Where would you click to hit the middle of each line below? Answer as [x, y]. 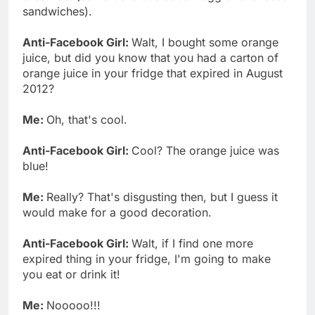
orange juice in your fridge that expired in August [153, 73]
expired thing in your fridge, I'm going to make [147, 258]
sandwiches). [57, 11]
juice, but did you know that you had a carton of [150, 57]
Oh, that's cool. [87, 119]
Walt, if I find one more [192, 243]
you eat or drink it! [71, 274]
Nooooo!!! [73, 305]
